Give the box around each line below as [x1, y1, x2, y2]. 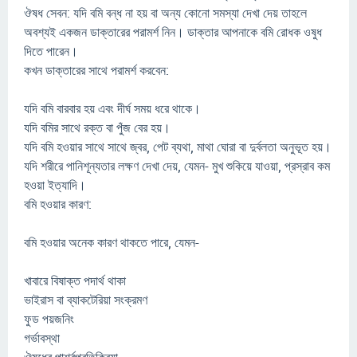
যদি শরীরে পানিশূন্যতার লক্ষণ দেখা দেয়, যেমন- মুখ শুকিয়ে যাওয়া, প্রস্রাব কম [24, 159, 330, 173]
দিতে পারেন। [24, 44, 78, 58]
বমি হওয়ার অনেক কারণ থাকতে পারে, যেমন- [24, 235, 199, 249]
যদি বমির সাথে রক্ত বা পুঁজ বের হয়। [24, 120, 171, 135]
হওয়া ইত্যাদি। [24, 178, 86, 192]
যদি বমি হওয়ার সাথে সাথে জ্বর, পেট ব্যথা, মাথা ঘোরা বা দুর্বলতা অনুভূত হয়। [24, 139, 331, 154]
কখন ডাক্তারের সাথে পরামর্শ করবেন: [24, 63, 169, 77]
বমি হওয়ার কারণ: [24, 197, 92, 211]
